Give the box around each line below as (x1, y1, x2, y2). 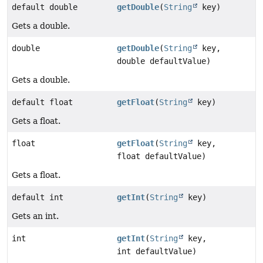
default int (12, 192, 63, 202)
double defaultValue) (117, 56, 211, 66)
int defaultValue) (117, 246, 197, 256)
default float (12, 97, 73, 107)
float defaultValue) (117, 151, 207, 161)
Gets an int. (12, 211, 59, 221)
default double (12, 2, 77, 12)
